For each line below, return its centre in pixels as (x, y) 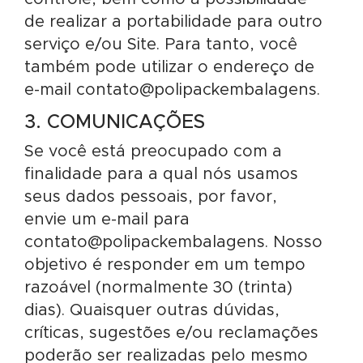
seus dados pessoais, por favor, (151, 197)
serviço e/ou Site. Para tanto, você (161, 45)
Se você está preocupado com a (153, 152)
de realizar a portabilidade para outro (173, 22)
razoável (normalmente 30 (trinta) (158, 288)
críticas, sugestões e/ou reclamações (171, 333)
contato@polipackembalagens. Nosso (173, 242)
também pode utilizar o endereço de (169, 67)
